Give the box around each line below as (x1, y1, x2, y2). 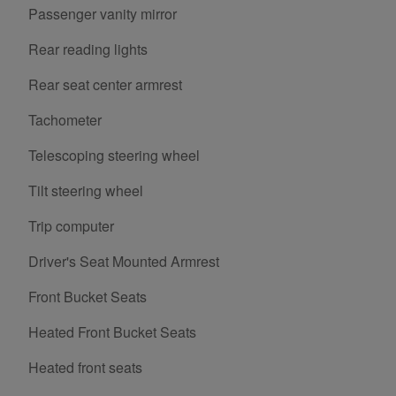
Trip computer (28, 216, 114, 237)
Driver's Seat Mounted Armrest (28, 251, 219, 272)
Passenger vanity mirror (28, 4, 177, 25)
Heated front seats (28, 357, 142, 378)
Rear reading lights (28, 39, 148, 60)
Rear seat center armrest (28, 74, 182, 95)
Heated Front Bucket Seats (28, 322, 196, 343)
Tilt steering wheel (28, 180, 143, 202)
